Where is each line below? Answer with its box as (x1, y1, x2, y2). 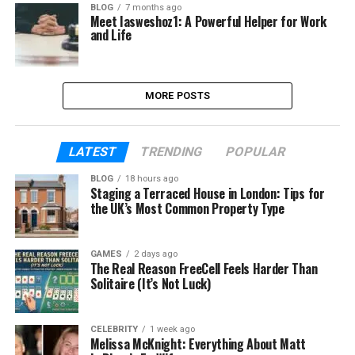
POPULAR (224, 144, 288, 159)
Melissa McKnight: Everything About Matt (90, 334, 307, 353)
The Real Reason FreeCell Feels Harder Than (90, 259, 318, 278)
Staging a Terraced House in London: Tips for (90, 184, 325, 203)
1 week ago (149, 324, 195, 334)
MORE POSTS (144, 90, 211, 101)
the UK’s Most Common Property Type (90, 199, 284, 218)
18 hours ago (124, 174, 178, 184)
